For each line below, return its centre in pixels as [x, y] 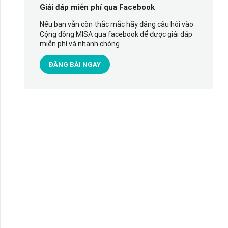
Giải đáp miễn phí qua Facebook [97, 7]
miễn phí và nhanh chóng [79, 44]
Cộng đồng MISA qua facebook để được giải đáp [116, 34]
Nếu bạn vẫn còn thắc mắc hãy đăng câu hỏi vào [116, 24]
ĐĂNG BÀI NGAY [75, 64]
